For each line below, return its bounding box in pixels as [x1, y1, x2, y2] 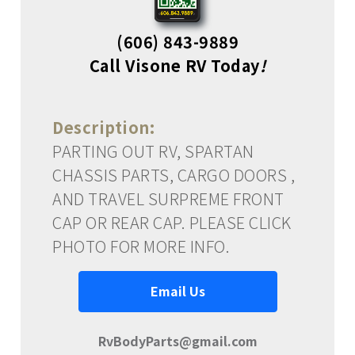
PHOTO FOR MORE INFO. [52, 234, 230, 258]
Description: [52, 115, 155, 139]
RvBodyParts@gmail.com [97, 330, 258, 350]
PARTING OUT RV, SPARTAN [52, 139, 254, 162]
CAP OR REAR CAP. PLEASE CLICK [52, 210, 292, 234]
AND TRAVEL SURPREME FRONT [52, 186, 284, 210]
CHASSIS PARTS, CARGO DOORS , [52, 162, 295, 186]
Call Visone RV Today [89, 53, 260, 77]
